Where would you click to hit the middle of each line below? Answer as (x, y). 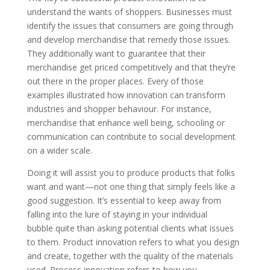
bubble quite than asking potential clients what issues (130, 228)
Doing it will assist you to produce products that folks (131, 173)
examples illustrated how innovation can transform (126, 95)
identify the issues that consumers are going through (130, 26)
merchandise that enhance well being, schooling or (126, 123)
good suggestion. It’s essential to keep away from (124, 200)
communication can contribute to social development (131, 137)
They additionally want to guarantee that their (116, 53)
